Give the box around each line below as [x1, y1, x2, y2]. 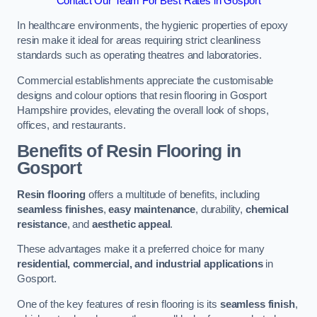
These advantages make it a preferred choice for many [17, 243, 265, 255]
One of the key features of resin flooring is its [17, 298, 220, 310]
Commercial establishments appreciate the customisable [17, 74, 274, 86]
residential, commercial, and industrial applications [17, 258, 263, 270]
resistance [17, 218, 67, 230]
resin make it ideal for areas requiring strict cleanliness [17, 35, 261, 47]
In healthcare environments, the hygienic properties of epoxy [17, 20, 289, 32]
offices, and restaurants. [17, 119, 126, 131]
